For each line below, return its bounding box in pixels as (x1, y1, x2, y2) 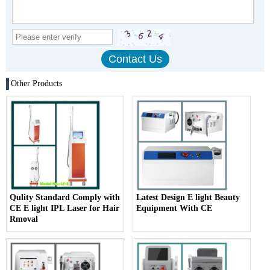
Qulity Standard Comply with (10, 193, 120, 202)
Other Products (11, 79, 62, 89)
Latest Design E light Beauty (136, 193, 240, 202)
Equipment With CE (136, 204, 213, 213)
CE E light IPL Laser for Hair (10, 204, 119, 213)
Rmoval (10, 215, 38, 224)
